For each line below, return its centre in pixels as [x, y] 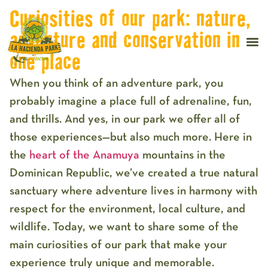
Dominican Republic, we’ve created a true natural [134, 173]
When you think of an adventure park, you [116, 83]
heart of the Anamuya [86, 155]
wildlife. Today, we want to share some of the [124, 227]
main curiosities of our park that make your [118, 245]
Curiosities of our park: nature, [130, 20]
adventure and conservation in [125, 42]
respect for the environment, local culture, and [127, 209]
